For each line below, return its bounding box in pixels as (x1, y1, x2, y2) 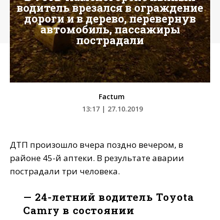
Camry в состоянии (23, 203, 135, 218)
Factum (99, 92, 125, 102)
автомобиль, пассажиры (40, 22, 180, 36)
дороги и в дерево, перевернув (24, 11, 196, 26)
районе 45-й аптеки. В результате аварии (10, 152, 184, 164)
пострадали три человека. (10, 165, 120, 177)
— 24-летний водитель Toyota (23, 190, 194, 204)
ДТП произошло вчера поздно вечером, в (10, 139, 183, 151)
